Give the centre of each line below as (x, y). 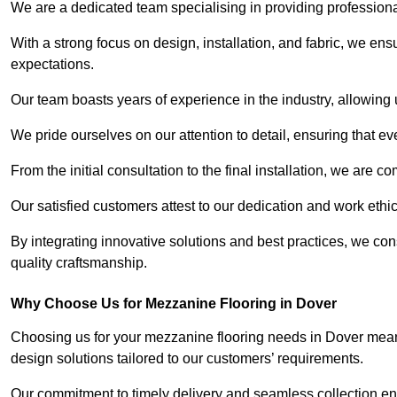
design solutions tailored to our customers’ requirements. (187, 359)
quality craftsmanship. (79, 263)
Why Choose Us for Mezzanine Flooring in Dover (174, 304)
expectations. (52, 65)
